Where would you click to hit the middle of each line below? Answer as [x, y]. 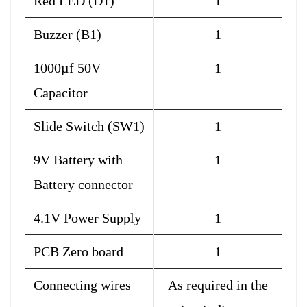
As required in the [218, 285]
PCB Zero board [78, 252]
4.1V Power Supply [87, 218]
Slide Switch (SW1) [89, 126]
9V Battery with [78, 160]
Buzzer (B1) [67, 35]
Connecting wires [82, 285]
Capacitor [61, 93]
